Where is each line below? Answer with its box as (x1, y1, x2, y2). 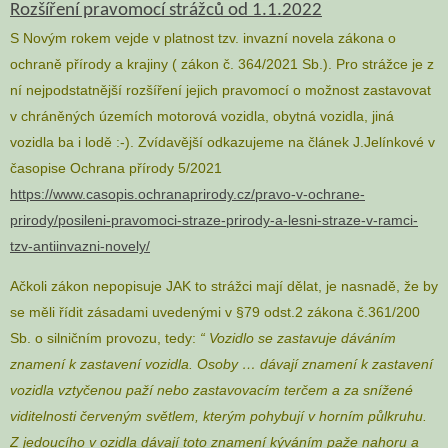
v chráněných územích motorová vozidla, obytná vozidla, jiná (10, 107, 394, 124)
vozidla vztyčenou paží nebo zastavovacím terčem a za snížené (10, 382, 413, 399)
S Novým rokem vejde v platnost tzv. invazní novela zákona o (10, 29, 396, 46)
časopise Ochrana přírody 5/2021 (10, 159, 222, 176)
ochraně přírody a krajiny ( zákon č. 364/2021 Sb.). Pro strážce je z (10, 55, 434, 72)
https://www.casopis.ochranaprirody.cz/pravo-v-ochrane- (10, 185, 365, 202)
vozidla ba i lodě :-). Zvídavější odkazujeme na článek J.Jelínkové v (10, 133, 435, 150)
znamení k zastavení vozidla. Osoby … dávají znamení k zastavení (10, 356, 433, 373)
